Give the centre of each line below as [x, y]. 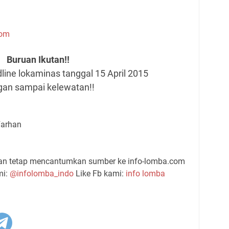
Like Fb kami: [100, 174]
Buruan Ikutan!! [38, 60]
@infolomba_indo [42, 174]
